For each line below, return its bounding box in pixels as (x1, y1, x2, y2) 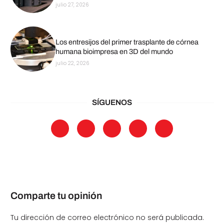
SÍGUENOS (92, 98, 132, 107)
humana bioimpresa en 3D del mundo (55, 47, 173, 55)
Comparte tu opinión (10, 190, 102, 201)
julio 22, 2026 (55, 59, 89, 67)
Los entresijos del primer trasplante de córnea (55, 37, 198, 46)
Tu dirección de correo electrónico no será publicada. (10, 212, 204, 222)
